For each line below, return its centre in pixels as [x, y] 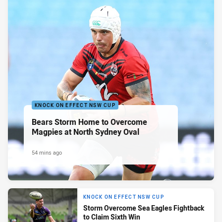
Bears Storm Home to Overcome [89, 122]
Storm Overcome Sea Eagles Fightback [144, 208]
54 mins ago [47, 153]
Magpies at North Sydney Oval [85, 132]
